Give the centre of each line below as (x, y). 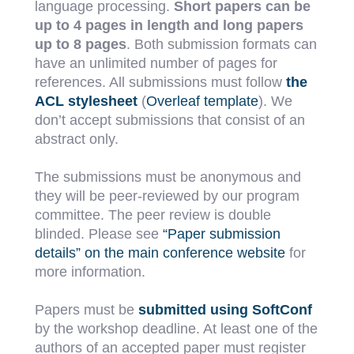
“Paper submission (222, 234)
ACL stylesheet (87, 101)
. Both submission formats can (222, 44)
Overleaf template (203, 101)
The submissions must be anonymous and (168, 177)
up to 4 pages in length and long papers (169, 25)
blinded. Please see (99, 234)
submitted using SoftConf (226, 310)
